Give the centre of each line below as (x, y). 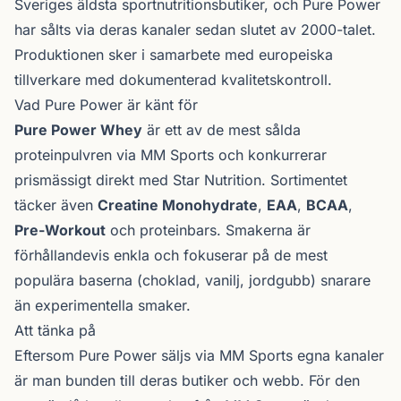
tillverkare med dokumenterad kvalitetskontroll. (173, 80)
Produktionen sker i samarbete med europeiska (174, 55)
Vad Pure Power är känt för (106, 105)
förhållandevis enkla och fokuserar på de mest (171, 255)
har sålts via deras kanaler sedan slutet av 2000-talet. (195, 30)
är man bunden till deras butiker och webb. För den (187, 380)
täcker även (56, 205)
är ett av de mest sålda (222, 130)
